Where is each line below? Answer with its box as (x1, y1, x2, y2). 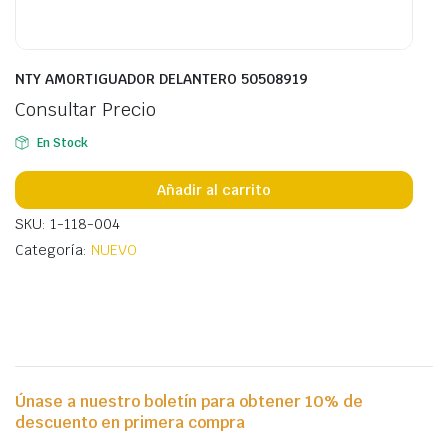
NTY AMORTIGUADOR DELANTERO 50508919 (15, 70, 308, 88)
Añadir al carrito (157, 180, 271, 199)
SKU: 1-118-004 (15, 215, 120, 233)
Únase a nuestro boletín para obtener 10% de (15, 391, 363, 412)
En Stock (36, 135, 88, 151)
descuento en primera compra (15, 412, 245, 433)
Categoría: (15, 241, 91, 259)
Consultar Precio (15, 98, 156, 121)
